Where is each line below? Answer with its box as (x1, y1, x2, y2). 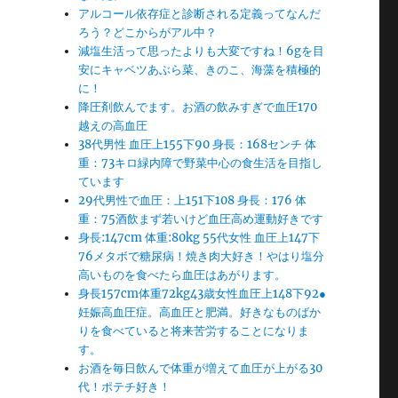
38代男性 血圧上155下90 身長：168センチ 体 (78, 137, 317, 152)
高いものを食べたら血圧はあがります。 (78, 267, 287, 283)
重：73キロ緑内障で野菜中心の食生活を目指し (78, 155, 323, 171)
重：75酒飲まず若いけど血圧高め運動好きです (78, 211, 324, 227)
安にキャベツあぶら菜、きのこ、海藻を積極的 (78, 62, 322, 77)
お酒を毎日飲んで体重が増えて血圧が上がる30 (78, 361, 323, 376)
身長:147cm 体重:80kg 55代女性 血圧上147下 (78, 230, 321, 245)
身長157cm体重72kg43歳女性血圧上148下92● (78, 286, 327, 301)
